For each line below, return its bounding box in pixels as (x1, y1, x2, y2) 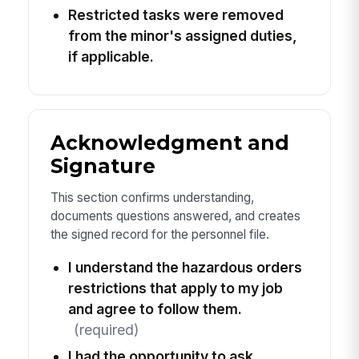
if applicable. (67, 48, 154, 66)
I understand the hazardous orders (67, 259, 302, 276)
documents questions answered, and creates (50, 208, 301, 224)
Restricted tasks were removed (67, 6, 284, 24)
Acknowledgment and (50, 130, 289, 155)
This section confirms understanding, (50, 189, 254, 205)
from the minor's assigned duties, (67, 27, 297, 45)
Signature (50, 153, 155, 178)
